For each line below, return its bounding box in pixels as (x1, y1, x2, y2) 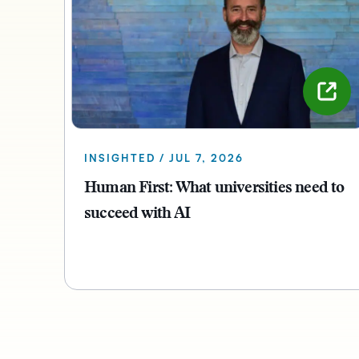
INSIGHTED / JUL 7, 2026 (84, 153, 244, 165)
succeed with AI (84, 206, 190, 223)
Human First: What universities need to (84, 180, 345, 197)
